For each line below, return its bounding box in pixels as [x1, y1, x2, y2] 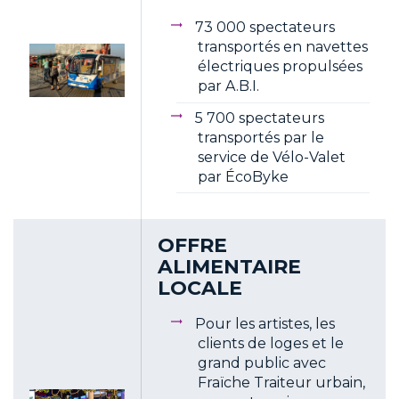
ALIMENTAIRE [158, 254, 301, 279]
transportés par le [198, 129, 324, 147]
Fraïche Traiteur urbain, [198, 374, 365, 392]
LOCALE [158, 275, 242, 300]
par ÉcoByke [198, 168, 289, 186]
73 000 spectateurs [194, 19, 335, 37]
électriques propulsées [198, 58, 362, 76]
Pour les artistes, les [194, 315, 335, 333]
